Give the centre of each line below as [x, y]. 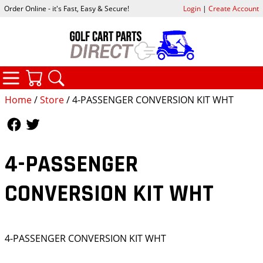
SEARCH [110, 73]
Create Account [233, 9]
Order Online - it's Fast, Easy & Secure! [67, 9]
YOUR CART [96, 73]
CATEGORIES [76, 72]
